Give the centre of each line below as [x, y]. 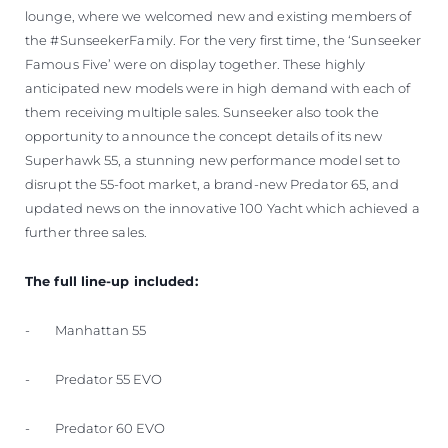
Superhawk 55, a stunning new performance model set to [213, 159]
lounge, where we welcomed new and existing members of [218, 15]
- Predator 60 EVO [95, 427]
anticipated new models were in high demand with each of [218, 87]
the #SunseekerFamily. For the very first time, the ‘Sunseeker [223, 39]
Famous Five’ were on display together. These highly [195, 63]
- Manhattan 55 [86, 329]
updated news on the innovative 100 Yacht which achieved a [222, 207]
